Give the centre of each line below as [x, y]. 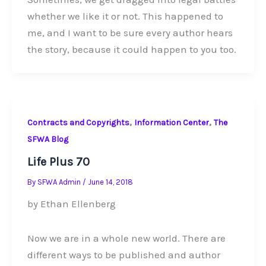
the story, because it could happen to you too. [132, 50]
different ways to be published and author [123, 254]
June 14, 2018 [110, 182]
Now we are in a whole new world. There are [126, 238]
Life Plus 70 [58, 162]
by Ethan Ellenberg [71, 204]
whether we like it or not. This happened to [125, 16]
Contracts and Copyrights [78, 122]
